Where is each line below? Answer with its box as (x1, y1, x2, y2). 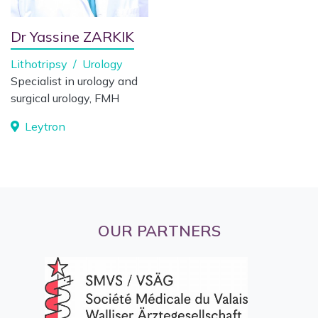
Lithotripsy (11, 57, 70, 71)
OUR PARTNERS (97, 221, 221, 240)
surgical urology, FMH (11, 91, 119, 105)
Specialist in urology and (11, 74, 138, 88)
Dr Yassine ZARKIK (11, 28, 134, 45)
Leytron (22, 119, 65, 133)
